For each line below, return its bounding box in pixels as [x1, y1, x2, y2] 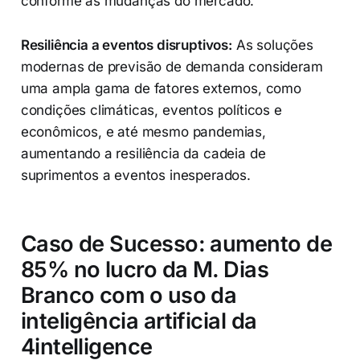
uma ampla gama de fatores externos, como [20, 80, 301, 97]
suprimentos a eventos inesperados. [20, 167, 251, 184]
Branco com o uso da [20, 282, 237, 309]
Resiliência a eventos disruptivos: [20, 37, 232, 54]
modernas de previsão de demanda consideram [20, 59, 323, 76]
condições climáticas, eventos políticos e [20, 102, 282, 119]
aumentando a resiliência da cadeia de [20, 145, 266, 162]
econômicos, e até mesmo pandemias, [20, 124, 266, 141]
